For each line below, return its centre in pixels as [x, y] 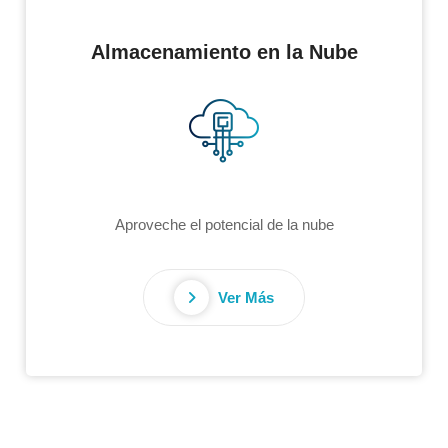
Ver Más [244, 297]
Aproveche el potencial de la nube [224, 224]
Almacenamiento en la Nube [224, 51]
